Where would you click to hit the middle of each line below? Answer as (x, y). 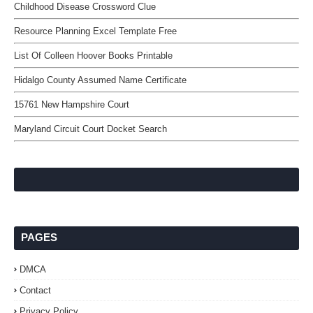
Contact (35, 290)
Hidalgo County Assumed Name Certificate (100, 80)
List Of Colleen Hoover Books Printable (93, 56)
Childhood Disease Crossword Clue (85, 7)
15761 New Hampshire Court (72, 104)
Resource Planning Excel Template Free (95, 31)
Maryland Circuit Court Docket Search (90, 129)
